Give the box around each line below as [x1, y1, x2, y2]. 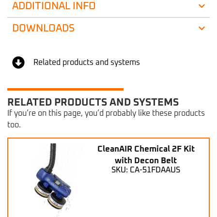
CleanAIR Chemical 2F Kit [97, 145, 195, 154]
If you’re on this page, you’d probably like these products [7, 109, 205, 117]
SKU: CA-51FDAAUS [111, 166, 181, 174]
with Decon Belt [115, 156, 177, 165]
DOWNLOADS [12, 23, 75, 33]
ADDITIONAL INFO [12, 1, 96, 11]
